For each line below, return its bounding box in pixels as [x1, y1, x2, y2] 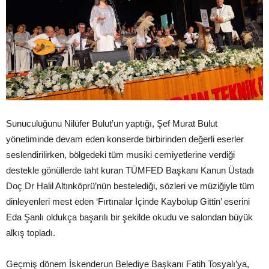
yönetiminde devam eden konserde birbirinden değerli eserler [6, 134, 244, 145]
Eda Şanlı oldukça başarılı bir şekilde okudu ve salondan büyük [6, 212, 253, 223]
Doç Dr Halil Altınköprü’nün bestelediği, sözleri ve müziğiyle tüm [6, 181, 255, 192]
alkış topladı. [6, 228, 55, 238]
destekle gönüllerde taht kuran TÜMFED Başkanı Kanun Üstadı [6, 165, 254, 176]
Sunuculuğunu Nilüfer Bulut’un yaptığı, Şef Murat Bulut [6, 118, 217, 129]
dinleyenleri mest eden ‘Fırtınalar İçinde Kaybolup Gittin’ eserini [6, 196, 250, 207]
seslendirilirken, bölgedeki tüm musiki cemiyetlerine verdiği [6, 150, 235, 160]
